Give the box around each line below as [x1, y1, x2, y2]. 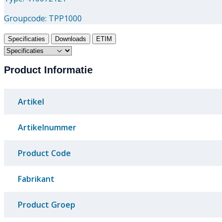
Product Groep [18, 199, 75, 211]
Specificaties [8, 35, 45, 43]
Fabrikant [18, 173, 55, 185]
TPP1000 [49, 12, 82, 24]
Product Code [18, 148, 71, 159]
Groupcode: [4, 12, 49, 24]
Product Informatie [4, 64, 93, 76]
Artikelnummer [18, 122, 76, 133]
